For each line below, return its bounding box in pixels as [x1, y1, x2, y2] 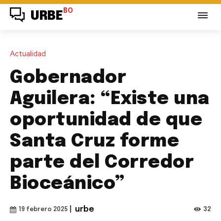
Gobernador [10, 69, 126, 87]
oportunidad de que [10, 111, 202, 129]
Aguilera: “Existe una [10, 90, 210, 108]
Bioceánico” [10, 175, 125, 193]
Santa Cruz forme [10, 132, 179, 150]
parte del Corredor [10, 153, 194, 172]
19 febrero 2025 [19, 206, 68, 213]
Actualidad [10, 48, 46, 59]
